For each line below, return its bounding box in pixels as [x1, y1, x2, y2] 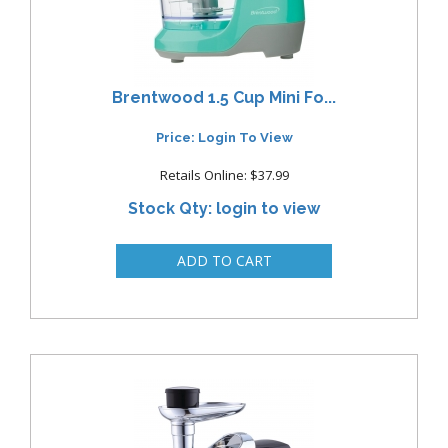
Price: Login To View [155, 130, 293, 146]
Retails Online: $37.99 [159, 166, 289, 185]
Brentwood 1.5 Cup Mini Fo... [112, 87, 336, 107]
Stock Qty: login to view [128, 199, 320, 219]
